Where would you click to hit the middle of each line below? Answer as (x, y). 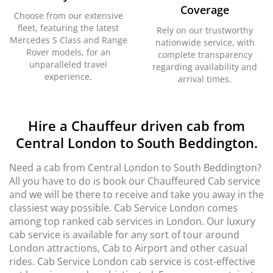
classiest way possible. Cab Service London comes (123, 208)
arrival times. (205, 79)
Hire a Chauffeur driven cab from (136, 126)
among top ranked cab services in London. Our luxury (132, 221)
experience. (68, 76)
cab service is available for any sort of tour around (124, 235)
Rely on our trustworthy (205, 30)
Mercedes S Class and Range (68, 40)
